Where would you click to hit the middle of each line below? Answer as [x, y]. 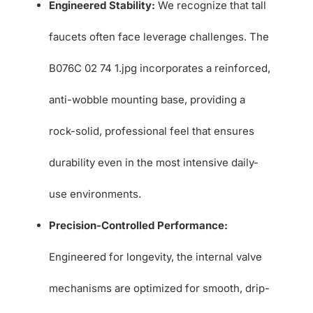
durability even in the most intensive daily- [153, 162]
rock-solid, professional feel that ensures [151, 131]
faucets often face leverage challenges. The [159, 36]
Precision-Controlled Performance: [138, 225]
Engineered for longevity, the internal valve [155, 256]
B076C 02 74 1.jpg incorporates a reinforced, [159, 68]
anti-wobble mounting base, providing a [147, 99]
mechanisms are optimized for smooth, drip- [159, 288]
